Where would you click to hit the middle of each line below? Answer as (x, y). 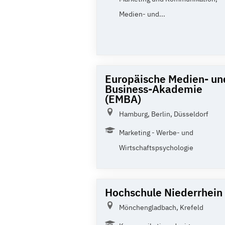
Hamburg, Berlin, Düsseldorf (164, 114)
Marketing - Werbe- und (156, 132)
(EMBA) (123, 99)
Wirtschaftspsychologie (156, 147)
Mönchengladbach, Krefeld (161, 207)
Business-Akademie (154, 89)
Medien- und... (142, 14)
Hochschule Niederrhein (164, 192)
